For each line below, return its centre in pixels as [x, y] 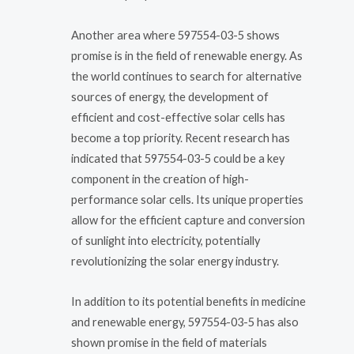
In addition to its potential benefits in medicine [188, 302]
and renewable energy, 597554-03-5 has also [185, 322]
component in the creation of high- [160, 179]
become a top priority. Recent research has [181, 137]
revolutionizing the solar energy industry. [175, 261]
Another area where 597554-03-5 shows [175, 35]
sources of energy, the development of [170, 96]
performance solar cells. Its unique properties [187, 199]
